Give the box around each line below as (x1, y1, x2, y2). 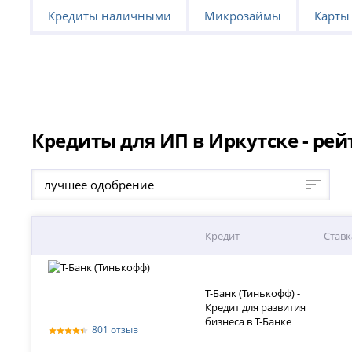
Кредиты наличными (48, 7, 172, 24)
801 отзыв (92, 322, 139, 336)
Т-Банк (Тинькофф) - (205, 285, 301, 300)
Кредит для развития (205, 299, 306, 314)
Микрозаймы (204, 7, 281, 24)
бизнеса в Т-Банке (205, 313, 292, 328)
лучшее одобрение (44, 176, 155, 192)
